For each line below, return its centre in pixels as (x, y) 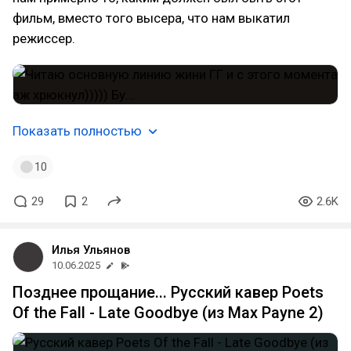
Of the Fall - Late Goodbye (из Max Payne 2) (168, 313)
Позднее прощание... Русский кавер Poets (168, 292)
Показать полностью (77, 131)
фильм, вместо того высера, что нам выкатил (151, 18)
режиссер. (44, 38)
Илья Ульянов (91, 250)
